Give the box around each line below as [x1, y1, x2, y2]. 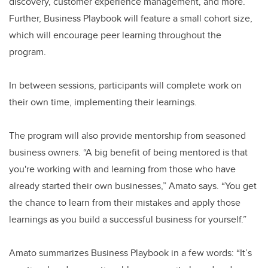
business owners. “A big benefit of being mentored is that [9, 145, 248, 160]
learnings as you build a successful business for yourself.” [9, 212, 249, 227]
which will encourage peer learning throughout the [9, 28, 221, 42]
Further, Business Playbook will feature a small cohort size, [9, 11, 252, 26]
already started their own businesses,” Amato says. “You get [9, 179, 257, 193]
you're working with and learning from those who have [9, 162, 236, 176]
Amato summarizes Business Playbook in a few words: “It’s [9, 246, 252, 260]
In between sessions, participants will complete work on [9, 78, 242, 93]
